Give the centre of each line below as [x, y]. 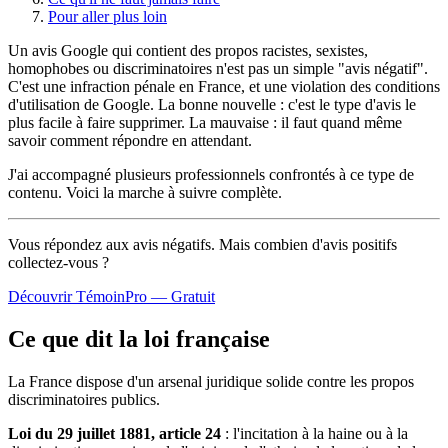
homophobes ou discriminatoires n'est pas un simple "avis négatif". [218, 68]
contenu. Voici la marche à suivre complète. [145, 192]
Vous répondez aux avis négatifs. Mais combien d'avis [178, 244]
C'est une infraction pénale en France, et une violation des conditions [224, 86]
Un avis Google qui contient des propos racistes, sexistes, [188, 50]
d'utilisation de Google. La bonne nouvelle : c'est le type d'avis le [212, 104]
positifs [372, 244]
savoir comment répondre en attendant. [130, 140]
